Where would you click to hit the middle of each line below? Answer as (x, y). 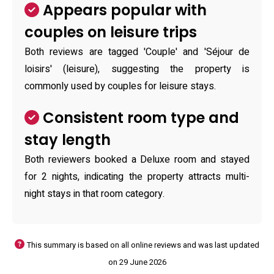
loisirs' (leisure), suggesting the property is (137, 69)
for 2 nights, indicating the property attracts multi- (137, 177)
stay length (68, 140)
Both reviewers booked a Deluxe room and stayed (137, 160)
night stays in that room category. (94, 194)
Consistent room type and (139, 118)
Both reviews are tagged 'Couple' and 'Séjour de (137, 52)
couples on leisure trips (111, 32)
